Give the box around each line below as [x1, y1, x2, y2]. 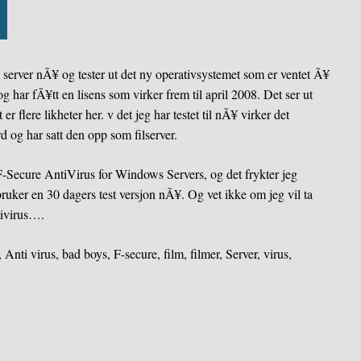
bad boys [62, 244, 108, 262]
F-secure [114, 244, 158, 262]
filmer [190, 244, 220, 262]
